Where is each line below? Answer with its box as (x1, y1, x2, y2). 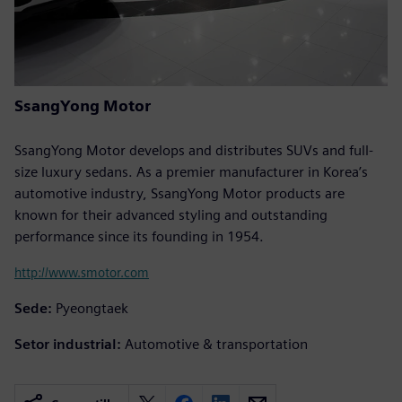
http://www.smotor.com (14, 264, 149, 280)
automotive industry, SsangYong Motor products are (14, 184, 345, 202)
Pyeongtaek (56, 299, 128, 317)
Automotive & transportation (125, 335, 308, 353)
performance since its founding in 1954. (14, 227, 264, 245)
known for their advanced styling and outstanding (14, 205, 328, 223)
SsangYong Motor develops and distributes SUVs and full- (14, 141, 373, 159)
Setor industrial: (14, 335, 121, 353)
